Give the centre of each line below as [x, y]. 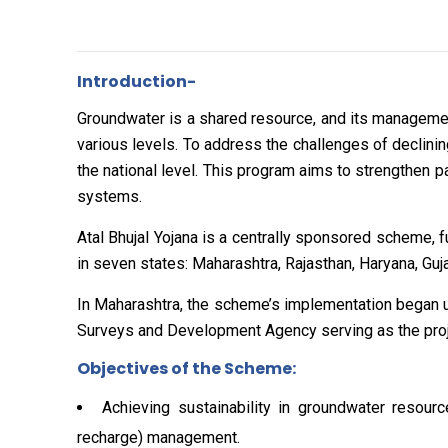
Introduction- [136, 81]
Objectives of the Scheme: [186, 368]
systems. [109, 196]
